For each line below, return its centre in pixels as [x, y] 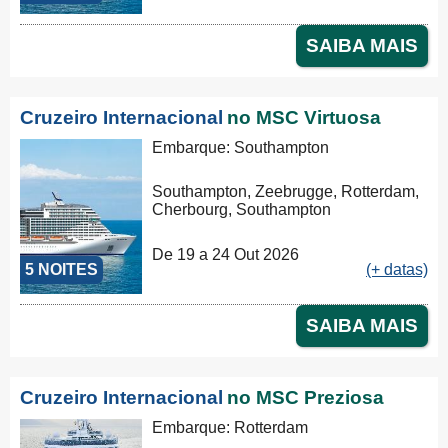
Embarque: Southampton [241, 148]
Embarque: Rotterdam [230, 427]
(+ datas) [397, 269]
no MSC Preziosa [305, 397]
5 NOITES [61, 269]
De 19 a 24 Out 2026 [226, 254]
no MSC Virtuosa [304, 118]
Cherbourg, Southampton [242, 210]
